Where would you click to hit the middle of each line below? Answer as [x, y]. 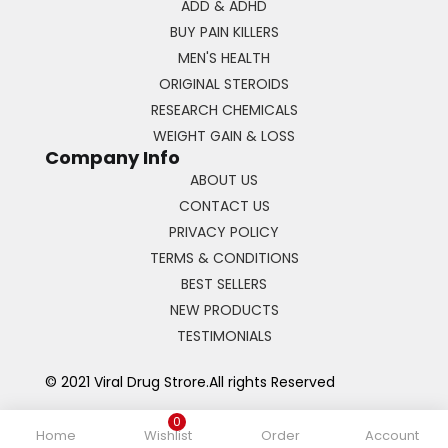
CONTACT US [224, 205]
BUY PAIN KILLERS [224, 31]
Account [392, 435]
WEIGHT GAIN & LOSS [224, 135]
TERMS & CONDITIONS [224, 257]
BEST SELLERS [224, 283]
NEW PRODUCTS [224, 309]
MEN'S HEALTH [224, 57]
